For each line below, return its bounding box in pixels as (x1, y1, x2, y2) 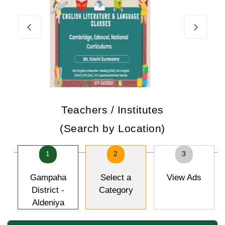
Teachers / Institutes (61, 104, 164, 116)
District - (32, 185, 64, 195)
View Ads (167, 173, 201, 182)
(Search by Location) (60, 123, 165, 134)
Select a (100, 173, 131, 182)
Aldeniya (32, 198, 64, 207)
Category (98, 185, 133, 195)
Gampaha (30, 173, 66, 182)
